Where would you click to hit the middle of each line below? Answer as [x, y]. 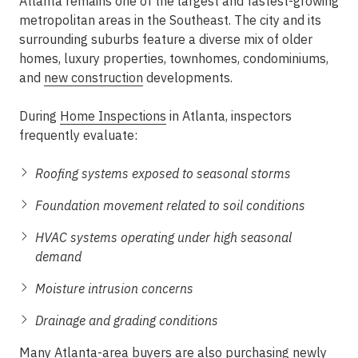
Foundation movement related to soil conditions [170, 205]
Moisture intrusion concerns [114, 288]
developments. [188, 78]
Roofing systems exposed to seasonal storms [163, 173]
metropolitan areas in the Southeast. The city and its [170, 20]
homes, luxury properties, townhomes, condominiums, [174, 58]
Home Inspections [113, 116]
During [40, 116]
